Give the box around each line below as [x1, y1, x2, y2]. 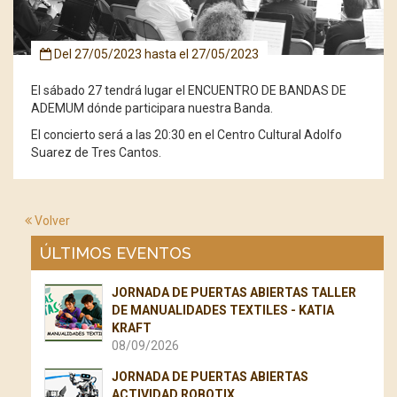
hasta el [144, 47, 189, 62]
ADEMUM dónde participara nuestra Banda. [31, 101, 273, 116]
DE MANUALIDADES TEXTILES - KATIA [112, 303, 334, 318]
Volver [32, 214, 70, 229]
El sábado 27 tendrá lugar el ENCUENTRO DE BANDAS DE [31, 83, 346, 98]
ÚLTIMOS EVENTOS [40, 244, 191, 263]
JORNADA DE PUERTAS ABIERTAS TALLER [112, 285, 356, 300]
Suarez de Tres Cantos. [31, 145, 161, 160]
